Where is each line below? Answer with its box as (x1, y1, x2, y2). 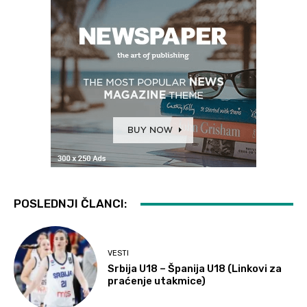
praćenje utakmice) (108, 275, 206, 288)
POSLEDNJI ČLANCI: (14, 197, 127, 211)
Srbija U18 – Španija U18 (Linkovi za (108, 262, 282, 275)
